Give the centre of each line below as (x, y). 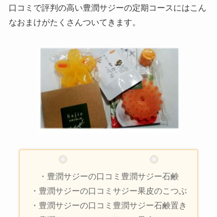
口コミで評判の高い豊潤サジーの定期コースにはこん (107, 8)
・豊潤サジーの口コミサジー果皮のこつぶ (108, 191)
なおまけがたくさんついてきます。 (74, 22)
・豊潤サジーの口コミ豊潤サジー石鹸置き (108, 205)
